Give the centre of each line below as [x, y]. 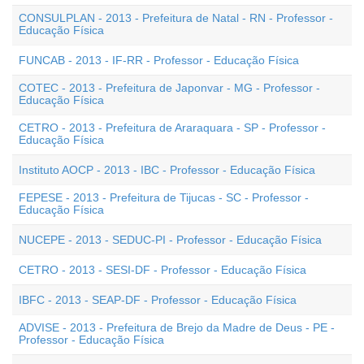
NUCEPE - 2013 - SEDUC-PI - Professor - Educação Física [170, 240]
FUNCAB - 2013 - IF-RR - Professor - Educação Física [159, 60]
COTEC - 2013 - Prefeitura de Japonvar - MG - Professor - [169, 88]
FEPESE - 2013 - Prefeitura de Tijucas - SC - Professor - [164, 197]
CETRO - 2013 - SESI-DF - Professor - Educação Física [162, 270]
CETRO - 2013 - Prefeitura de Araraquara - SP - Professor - [172, 128]
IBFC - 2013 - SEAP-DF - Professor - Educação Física [158, 300]
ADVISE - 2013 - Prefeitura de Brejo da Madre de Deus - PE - [177, 327]
